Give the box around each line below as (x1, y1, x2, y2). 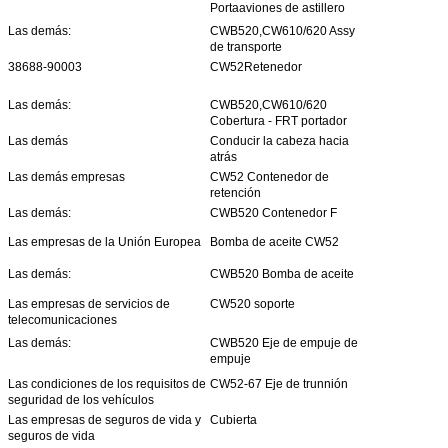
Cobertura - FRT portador (210, 113, 347, 128)
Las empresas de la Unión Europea (8, 234, 201, 249)
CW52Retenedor (210, 59, 302, 74)
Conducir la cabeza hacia (210, 133, 349, 148)
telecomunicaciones (8, 312, 117, 327)
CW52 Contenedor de (210, 169, 329, 184)
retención (210, 185, 261, 200)
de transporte (210, 39, 282, 54)
